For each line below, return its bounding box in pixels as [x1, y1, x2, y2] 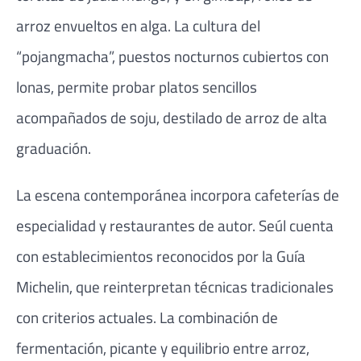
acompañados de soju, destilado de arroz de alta [16, 106, 327, 130]
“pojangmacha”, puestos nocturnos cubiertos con [16, 44, 329, 68]
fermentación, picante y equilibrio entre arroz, [16, 335, 309, 359]
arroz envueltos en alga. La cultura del [16, 14, 260, 38]
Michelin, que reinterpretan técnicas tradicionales [16, 274, 334, 298]
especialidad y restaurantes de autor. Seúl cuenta [16, 213, 334, 237]
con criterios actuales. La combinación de [16, 305, 278, 329]
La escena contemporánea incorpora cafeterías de [16, 182, 339, 206]
